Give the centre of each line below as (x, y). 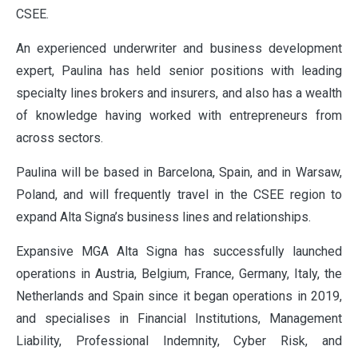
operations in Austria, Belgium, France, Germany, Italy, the (179, 274)
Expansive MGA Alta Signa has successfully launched (179, 252)
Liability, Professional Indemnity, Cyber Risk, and (179, 341)
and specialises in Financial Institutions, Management (179, 319)
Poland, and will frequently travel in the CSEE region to (179, 195)
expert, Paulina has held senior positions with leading (179, 71)
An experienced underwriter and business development (179, 49)
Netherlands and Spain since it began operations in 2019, (179, 296)
